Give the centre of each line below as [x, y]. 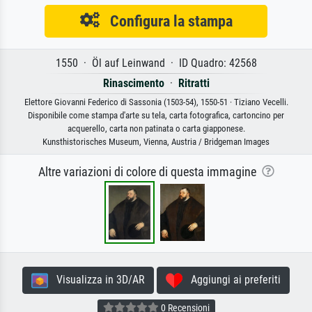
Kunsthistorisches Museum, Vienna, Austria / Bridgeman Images [156, 142]
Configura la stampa [166, 21]
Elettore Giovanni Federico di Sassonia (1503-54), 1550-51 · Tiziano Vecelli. [156, 102]
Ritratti [194, 84]
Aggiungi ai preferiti [232, 280]
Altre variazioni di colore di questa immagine [150, 172]
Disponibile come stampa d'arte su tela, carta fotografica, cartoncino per [156, 116]
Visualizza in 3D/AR [96, 280]
